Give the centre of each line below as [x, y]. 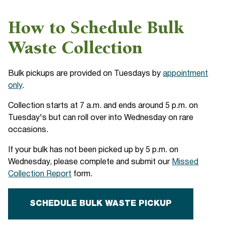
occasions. [28, 130]
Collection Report [40, 175]
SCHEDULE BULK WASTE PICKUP [101, 204]
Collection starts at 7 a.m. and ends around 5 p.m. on [103, 106]
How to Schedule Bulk [96, 30]
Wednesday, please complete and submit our [90, 162]
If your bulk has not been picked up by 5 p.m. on [93, 150]
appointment [186, 74]
